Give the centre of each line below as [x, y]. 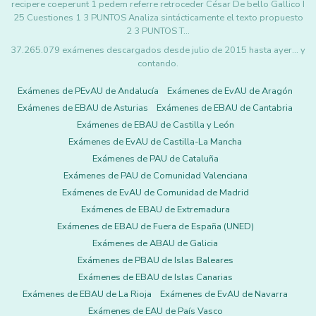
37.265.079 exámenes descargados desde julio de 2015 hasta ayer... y [158, 50]
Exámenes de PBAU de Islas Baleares [155, 260]
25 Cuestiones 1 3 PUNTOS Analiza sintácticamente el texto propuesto [158, 18]
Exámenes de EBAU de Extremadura [155, 209]
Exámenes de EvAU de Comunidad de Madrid [155, 193]
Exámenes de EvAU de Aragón [230, 91]
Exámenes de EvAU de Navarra [224, 294]
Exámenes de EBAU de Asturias [83, 108]
